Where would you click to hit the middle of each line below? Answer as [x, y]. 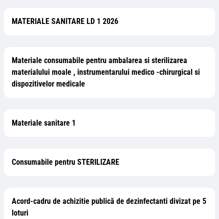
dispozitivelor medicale [48, 84]
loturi [20, 213]
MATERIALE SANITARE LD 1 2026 [65, 21]
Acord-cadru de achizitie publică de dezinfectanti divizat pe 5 [109, 201]
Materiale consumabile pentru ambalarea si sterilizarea [99, 60]
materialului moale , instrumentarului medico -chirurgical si [106, 72]
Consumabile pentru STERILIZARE [66, 162]
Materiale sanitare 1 [44, 123]
